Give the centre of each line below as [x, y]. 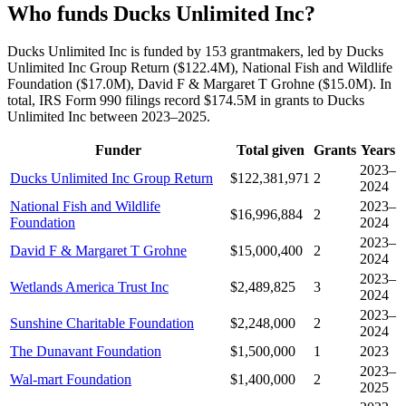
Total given [270, 150]
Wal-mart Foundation [71, 380]
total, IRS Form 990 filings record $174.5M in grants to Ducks [186, 101]
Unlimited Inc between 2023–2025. [109, 117]
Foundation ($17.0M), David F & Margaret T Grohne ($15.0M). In [199, 84]
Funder [118, 150]
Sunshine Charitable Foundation [102, 324]
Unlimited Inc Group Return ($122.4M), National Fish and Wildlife [200, 68]
